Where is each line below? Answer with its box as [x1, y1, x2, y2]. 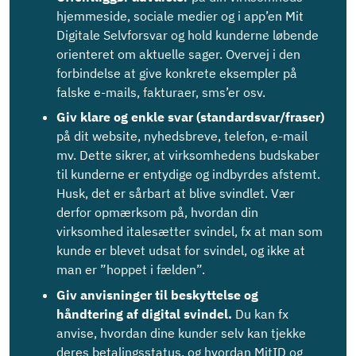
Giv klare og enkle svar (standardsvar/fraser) [56, 109, 324, 126]
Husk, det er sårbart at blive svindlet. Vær [56, 185, 295, 202]
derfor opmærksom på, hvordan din [56, 204, 258, 221]
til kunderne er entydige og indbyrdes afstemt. [56, 166, 320, 183]
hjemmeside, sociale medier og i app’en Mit [56, 7, 304, 24]
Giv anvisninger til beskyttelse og [56, 286, 258, 303]
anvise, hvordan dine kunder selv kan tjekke [56, 324, 306, 341]
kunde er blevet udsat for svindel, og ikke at [56, 242, 305, 259]
